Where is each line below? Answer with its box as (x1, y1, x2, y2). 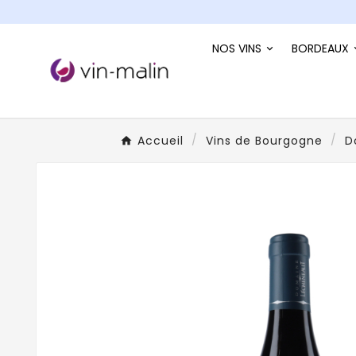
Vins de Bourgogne (206, 132, 323, 149)
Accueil (137, 132, 184, 149)
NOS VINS (212, 40, 261, 56)
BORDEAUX (292, 40, 349, 56)
